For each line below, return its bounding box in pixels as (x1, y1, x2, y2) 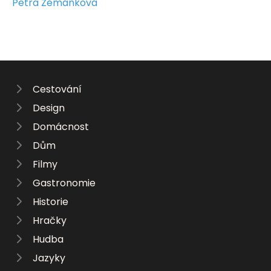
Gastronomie (33, 175, 96, 190)
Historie (33, 194, 68, 209)
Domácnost (33, 119, 89, 134)
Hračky (33, 213, 67, 227)
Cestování (33, 82, 82, 96)
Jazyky (33, 250, 65, 265)
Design (33, 100, 65, 115)
